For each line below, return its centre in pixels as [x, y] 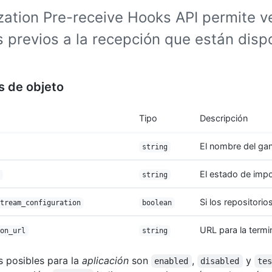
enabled [172, 261]
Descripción [224, 118]
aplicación [105, 260]
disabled [220, 261]
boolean [157, 203]
